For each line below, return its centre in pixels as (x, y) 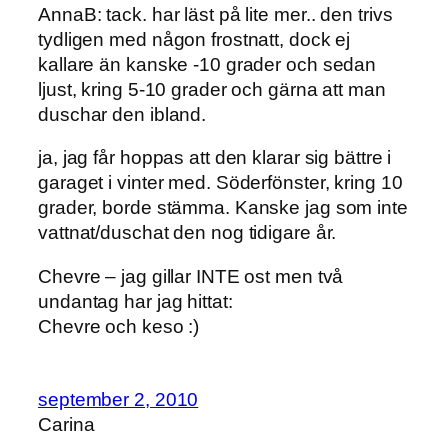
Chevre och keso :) (119, 326)
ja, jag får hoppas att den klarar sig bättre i (215, 158)
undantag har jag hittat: (135, 301)
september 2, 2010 (118, 400)
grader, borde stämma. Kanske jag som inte (223, 208)
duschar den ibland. (122, 114)
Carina (66, 425)
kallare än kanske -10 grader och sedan (207, 64)
